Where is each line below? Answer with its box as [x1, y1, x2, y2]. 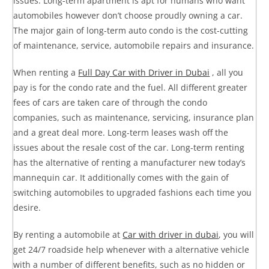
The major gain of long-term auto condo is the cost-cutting [13, 24, 249, 36]
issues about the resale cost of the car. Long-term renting [13, 141, 245, 153]
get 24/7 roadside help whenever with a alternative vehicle [13, 243, 250, 255]
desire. [13, 201, 41, 213]
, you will [219, 228, 255, 240]
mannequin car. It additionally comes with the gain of [13, 171, 229, 183]
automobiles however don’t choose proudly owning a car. [13, 9, 243, 21]
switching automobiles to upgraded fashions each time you [13, 186, 252, 198]
